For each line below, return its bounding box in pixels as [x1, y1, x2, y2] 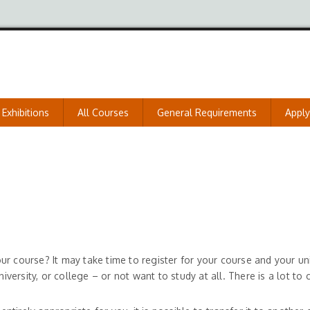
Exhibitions [2, 107, 49, 118]
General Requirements [157, 107, 257, 118]
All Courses [77, 107, 129, 118]
